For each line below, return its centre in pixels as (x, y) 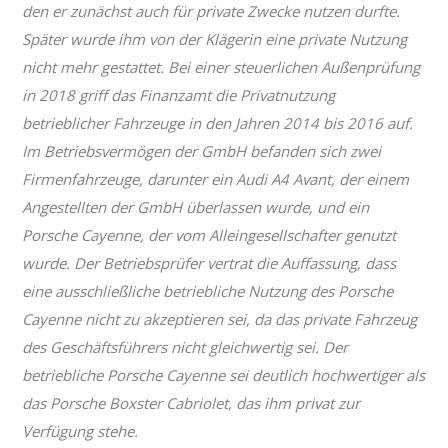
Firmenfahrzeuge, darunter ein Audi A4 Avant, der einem (216, 178)
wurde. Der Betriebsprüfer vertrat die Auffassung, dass (209, 262)
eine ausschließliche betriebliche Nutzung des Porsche (208, 290)
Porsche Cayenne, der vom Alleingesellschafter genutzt (209, 234)
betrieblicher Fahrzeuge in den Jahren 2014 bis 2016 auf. (218, 122)
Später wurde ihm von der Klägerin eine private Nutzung (215, 38)
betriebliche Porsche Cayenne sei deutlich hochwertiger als (224, 374)
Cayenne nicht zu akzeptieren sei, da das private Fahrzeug (220, 318)
